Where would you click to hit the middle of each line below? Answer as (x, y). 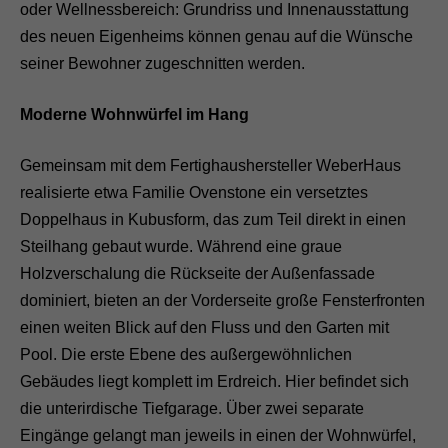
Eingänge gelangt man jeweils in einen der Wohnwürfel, (218, 436)
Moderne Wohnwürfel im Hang (134, 115)
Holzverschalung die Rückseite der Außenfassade (197, 274)
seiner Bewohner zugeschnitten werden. (162, 64)
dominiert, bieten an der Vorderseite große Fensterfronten (222, 301)
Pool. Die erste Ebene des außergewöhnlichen (186, 355)
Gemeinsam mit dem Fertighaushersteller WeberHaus (210, 166)
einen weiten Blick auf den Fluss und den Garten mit (204, 328)
